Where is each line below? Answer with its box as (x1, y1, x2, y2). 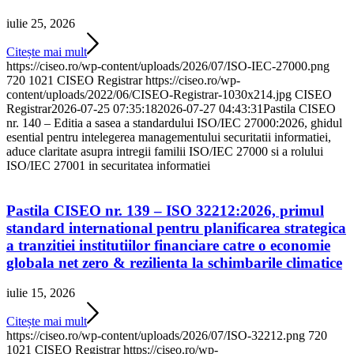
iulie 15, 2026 (6, 286, 75, 300)
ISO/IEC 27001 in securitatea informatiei (6, 158, 210, 172)
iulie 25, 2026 (6, 16, 75, 30)
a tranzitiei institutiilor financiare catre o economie (6, 236, 330, 254)
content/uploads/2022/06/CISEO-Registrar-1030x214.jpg (6, 87, 292, 101)
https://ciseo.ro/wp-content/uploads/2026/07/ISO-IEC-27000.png (6, 58, 330, 73)
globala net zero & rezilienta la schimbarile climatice (6, 254, 342, 271)
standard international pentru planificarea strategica (6, 219, 346, 236)
